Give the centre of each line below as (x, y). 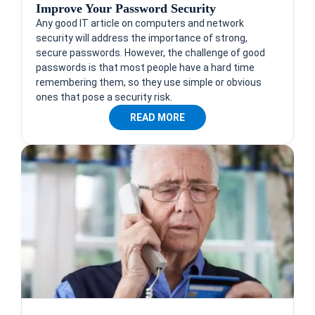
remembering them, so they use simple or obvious (149, 82)
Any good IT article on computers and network (140, 23)
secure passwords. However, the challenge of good (150, 52)
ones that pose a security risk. (104, 97)
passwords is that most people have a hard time (145, 67)
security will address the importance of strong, (142, 38)
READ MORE (157, 117)
